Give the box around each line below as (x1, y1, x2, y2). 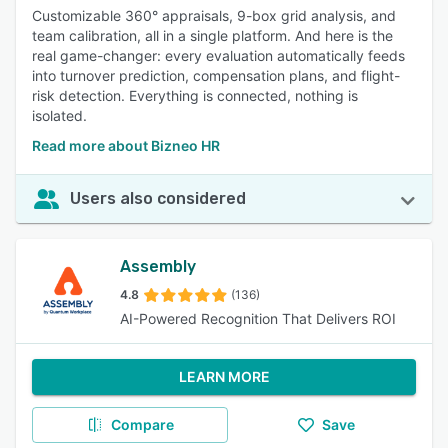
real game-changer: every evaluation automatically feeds (32, 47, 405, 64)
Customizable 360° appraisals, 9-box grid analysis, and (32, 7, 396, 24)
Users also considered (70, 189, 246, 208)
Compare (110, 416, 174, 433)
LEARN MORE (178, 368, 270, 385)
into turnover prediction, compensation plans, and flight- (32, 67, 400, 84)
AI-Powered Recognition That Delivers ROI (120, 310, 396, 327)
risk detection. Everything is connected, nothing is (32, 87, 358, 104)
